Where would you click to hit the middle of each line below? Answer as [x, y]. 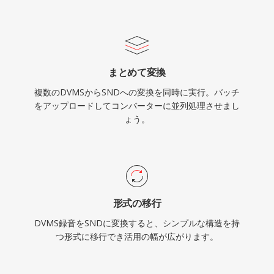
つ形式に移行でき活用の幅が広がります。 [137, 236]
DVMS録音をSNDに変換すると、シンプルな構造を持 [137, 223]
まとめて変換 [137, 72]
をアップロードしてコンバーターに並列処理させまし [137, 106]
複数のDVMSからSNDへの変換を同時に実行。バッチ [137, 92]
